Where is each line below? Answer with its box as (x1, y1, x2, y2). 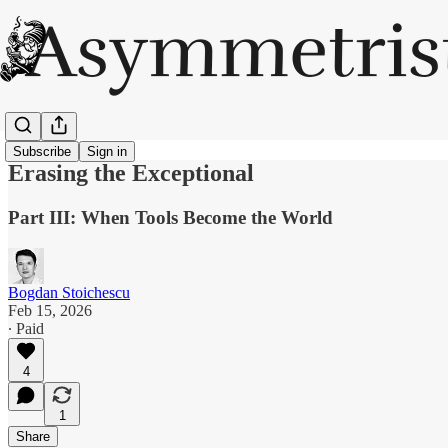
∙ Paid (8, 319, 44, 337)
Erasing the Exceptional (8, 159, 254, 186)
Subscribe (13, 144, 71, 160)
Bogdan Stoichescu (8, 283, 130, 301)
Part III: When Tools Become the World (8, 206, 333, 228)
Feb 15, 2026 (8, 301, 92, 319)
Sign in (87, 144, 127, 160)
